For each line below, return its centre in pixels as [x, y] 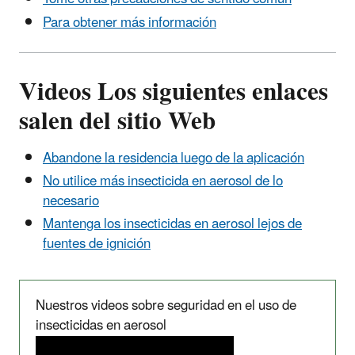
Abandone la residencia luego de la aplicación [174, 158]
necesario [71, 202]
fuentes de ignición [97, 244]
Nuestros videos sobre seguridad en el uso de [166, 306]
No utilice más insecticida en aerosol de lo [163, 182]
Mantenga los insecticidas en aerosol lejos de [172, 225]
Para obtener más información [130, 23]
